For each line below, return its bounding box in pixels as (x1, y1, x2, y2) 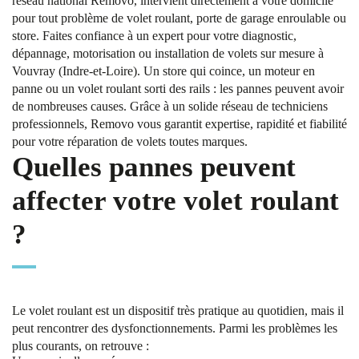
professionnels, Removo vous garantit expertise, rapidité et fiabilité (12, 117, 347, 131)
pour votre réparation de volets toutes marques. (12, 135, 248, 148)
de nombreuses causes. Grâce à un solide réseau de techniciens (12, 99, 328, 113)
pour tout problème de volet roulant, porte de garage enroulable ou (12, 11, 346, 25)
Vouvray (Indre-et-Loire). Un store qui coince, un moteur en (12, 64, 315, 78)
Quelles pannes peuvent (12, 151, 296, 183)
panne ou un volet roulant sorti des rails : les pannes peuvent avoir (12, 82, 344, 95)
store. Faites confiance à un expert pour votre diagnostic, (12, 29, 296, 42)
